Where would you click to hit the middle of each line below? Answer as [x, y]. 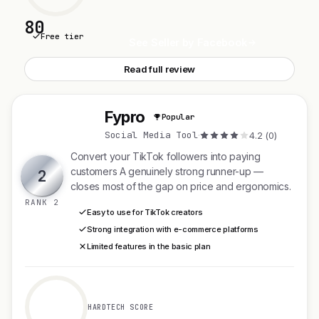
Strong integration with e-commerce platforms [173, 229]
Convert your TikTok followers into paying [166, 156]
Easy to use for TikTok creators [145, 212]
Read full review [159, 69]
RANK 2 [42, 202]
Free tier [62, 36]
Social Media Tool [151, 135]
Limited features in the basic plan [149, 246]
